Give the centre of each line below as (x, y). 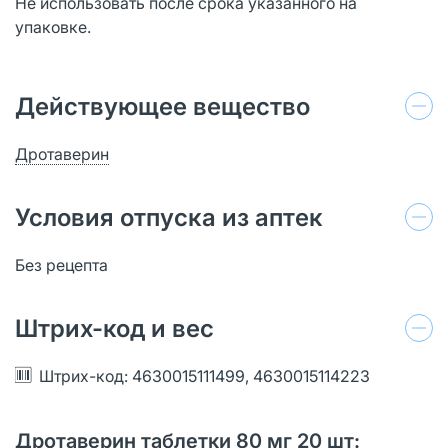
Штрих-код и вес (114, 328)
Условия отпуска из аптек (169, 217)
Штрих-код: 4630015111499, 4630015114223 (204, 375)
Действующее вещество (162, 106)
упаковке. (53, 26)
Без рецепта (61, 264)
